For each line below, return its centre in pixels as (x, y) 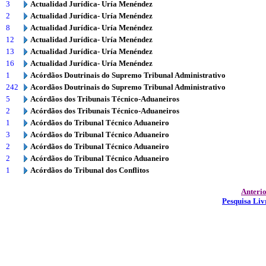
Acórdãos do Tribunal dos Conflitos (90, 170)
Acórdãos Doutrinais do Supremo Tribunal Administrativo (128, 75)
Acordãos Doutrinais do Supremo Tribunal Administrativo (128, 87)
